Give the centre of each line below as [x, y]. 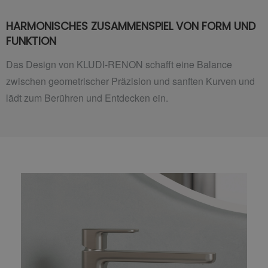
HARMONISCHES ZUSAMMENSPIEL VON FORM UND [131, 26]
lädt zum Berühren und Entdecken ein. [87, 98]
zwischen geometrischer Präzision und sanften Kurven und [130, 81]
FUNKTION [31, 41]
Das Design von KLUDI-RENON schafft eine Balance [119, 65]
